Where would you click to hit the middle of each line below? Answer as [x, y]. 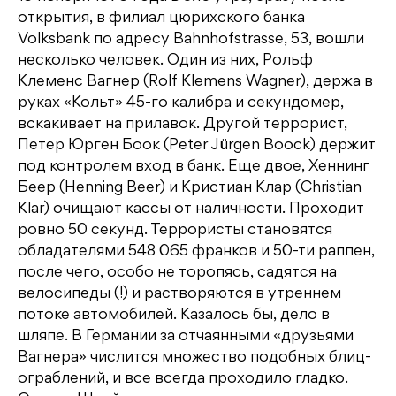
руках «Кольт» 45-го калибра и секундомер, [181, 104]
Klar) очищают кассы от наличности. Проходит [191, 210]
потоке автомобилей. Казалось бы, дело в [174, 316]
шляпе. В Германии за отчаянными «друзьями [186, 337]
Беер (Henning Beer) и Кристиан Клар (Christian [190, 189]
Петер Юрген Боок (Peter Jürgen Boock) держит [197, 146]
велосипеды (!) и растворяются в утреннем [179, 295]
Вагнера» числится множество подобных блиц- [194, 358]
